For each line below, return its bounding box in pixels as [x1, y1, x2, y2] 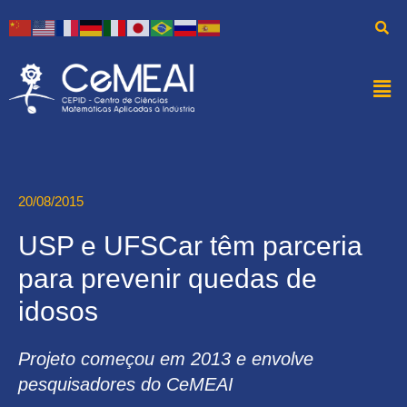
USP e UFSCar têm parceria [18, 231, 362, 261]
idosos [18, 296, 98, 326]
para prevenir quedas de [18, 263, 317, 293]
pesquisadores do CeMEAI [18, 374, 233, 394]
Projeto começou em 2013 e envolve [18, 349, 313, 369]
